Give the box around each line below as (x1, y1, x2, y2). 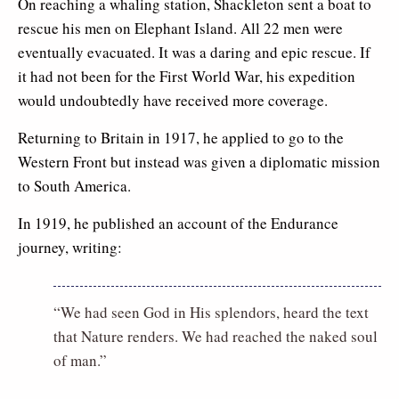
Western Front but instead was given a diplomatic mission (18, 151, 380, 172)
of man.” (53, 350, 107, 370)
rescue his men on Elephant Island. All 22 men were (18, 18, 343, 38)
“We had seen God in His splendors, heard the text (53, 302, 369, 322)
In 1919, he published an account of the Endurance (18, 213, 338, 233)
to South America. (18, 175, 131, 196)
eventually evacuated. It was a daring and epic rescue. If (18, 42, 370, 62)
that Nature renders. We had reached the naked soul (53, 326, 378, 346)
